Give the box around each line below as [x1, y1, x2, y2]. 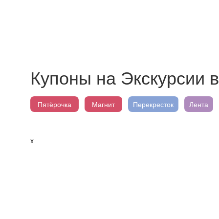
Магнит [92, 99, 115, 109]
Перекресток [133, 99, 174, 109]
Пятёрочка [38, 99, 71, 109]
